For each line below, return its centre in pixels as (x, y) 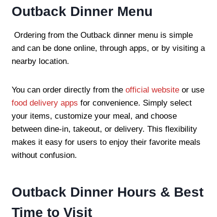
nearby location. (40, 61)
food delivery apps (45, 103)
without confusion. (44, 155)
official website (152, 90)
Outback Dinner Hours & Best (108, 192)
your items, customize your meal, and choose (94, 116)
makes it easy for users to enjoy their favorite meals (106, 142)
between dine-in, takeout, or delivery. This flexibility (104, 129)
